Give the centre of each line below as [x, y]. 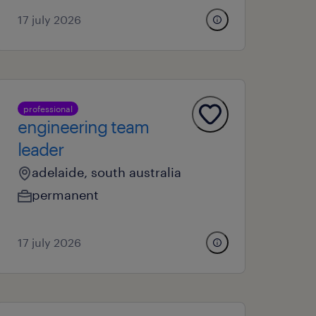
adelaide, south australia [107, 172]
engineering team [84, 127]
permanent [66, 195]
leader [41, 149]
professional [48, 109]
